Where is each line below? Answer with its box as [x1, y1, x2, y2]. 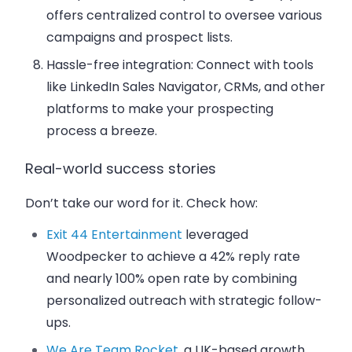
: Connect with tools [191, 55, 314, 74]
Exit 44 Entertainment [46, 225, 183, 244]
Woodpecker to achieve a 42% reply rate [46, 247, 301, 266]
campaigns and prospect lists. [46, 27, 233, 46]
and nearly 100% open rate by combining [46, 269, 298, 288]
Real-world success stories [25, 159, 216, 179]
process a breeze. [46, 121, 158, 140]
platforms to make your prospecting [46, 99, 274, 118]
